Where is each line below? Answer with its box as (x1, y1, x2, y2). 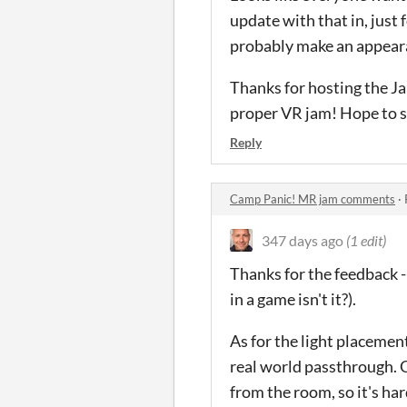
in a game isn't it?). (230, 288, 356, 309)
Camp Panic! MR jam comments (230, 191, 395, 206)
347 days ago (262, 231, 343, 249)
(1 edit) (346, 231, 386, 249)
